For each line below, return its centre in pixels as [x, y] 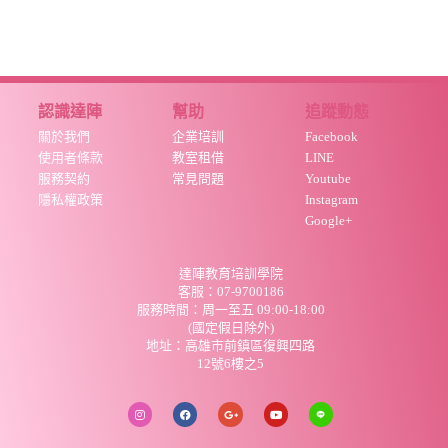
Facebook [332, 136]
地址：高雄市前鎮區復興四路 [230, 345]
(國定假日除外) [230, 327]
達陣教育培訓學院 [230, 273]
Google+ [329, 220]
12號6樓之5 [230, 363]
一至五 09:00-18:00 [269, 309]
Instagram [332, 199]
